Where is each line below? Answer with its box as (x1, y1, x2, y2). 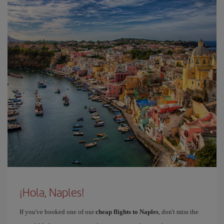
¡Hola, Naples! (19, 184, 84, 200)
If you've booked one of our (19, 208, 95, 215)
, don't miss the (158, 208, 198, 215)
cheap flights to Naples (95, 208, 158, 215)
